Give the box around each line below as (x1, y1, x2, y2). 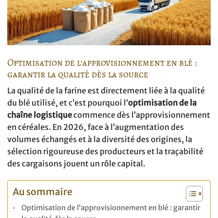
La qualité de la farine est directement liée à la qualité (7, 86, 205, 96)
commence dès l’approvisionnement (72, 110, 210, 120)
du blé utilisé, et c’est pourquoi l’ (7, 98, 128, 108)
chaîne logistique (7, 110, 72, 120)
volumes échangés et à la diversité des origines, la (7, 134, 192, 145)
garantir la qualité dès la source (7, 67, 148, 81)
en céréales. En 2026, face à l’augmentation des (7, 122, 184, 132)
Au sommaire (13, 185, 73, 198)
